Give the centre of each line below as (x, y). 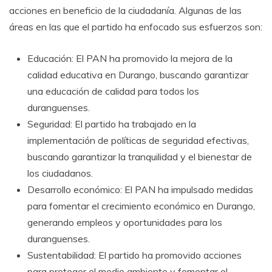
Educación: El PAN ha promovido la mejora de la (130, 59)
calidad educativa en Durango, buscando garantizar (138, 75)
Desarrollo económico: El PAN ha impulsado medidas (140, 190)
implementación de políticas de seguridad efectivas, (138, 141)
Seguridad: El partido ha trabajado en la (112, 124)
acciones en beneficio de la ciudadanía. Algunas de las (125, 11)
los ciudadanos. (60, 173)
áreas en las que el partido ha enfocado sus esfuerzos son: (136, 27)
